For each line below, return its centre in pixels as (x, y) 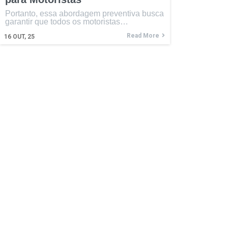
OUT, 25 (24, 36)
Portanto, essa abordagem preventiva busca (84, 13)
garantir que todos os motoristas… (67, 21)
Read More (143, 35)
